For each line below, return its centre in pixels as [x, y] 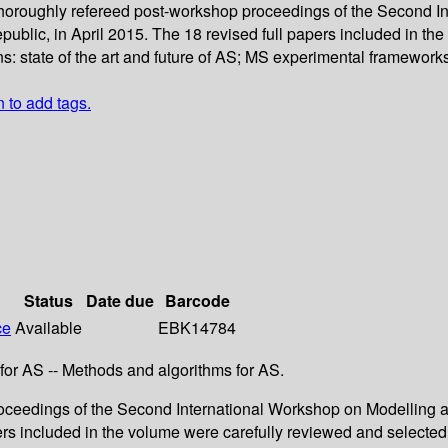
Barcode [197, 301]
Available [48, 328]
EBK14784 [197, 328]
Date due [120, 301]
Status [48, 301]
